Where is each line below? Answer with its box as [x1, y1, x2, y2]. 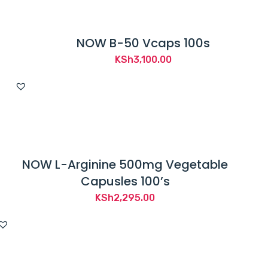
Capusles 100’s [80, 172, 170, 190]
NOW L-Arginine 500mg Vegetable [22, 156, 228, 173]
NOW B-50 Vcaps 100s [76, 34, 210, 51]
